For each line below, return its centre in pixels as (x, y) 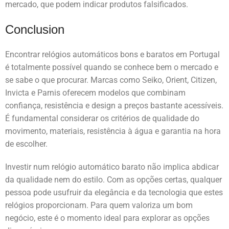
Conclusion (35, 30)
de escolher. (26, 144)
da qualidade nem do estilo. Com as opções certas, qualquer (113, 180)
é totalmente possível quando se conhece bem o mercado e (112, 67)
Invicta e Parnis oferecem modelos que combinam (95, 93)
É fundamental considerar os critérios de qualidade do (102, 119)
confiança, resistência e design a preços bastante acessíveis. (114, 106)
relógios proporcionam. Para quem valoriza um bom (99, 205)
